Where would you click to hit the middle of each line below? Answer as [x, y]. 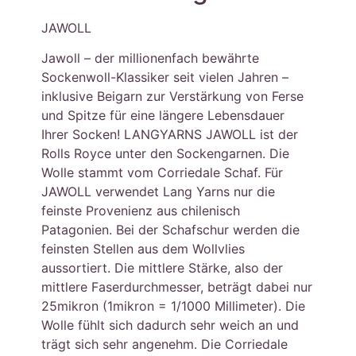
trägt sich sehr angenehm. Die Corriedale [165, 344]
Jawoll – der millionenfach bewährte [151, 58]
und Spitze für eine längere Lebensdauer [163, 116]
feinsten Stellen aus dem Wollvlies [143, 249]
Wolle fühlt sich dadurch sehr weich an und [170, 325]
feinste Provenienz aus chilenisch [141, 211]
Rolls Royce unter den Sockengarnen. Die [166, 154]
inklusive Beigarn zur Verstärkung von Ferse [173, 97]
